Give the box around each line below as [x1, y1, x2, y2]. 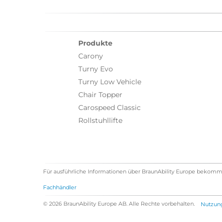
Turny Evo [78, 65, 113, 73]
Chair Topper [78, 91, 122, 99]
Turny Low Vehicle [78, 78, 141, 86]
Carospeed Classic [78, 104, 141, 112]
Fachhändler [43, 184, 76, 191]
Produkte [78, 39, 112, 48]
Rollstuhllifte [78, 116, 122, 125]
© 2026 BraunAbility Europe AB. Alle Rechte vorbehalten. [43, 200, 195, 208]
